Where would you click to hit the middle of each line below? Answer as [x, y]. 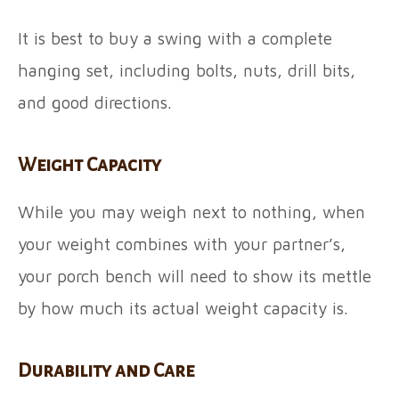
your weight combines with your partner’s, [182, 244]
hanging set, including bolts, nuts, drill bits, [187, 70]
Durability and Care [110, 370]
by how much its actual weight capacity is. [186, 308]
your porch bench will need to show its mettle [195, 276]
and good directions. [100, 102]
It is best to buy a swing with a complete [175, 38]
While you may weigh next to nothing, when [191, 212]
